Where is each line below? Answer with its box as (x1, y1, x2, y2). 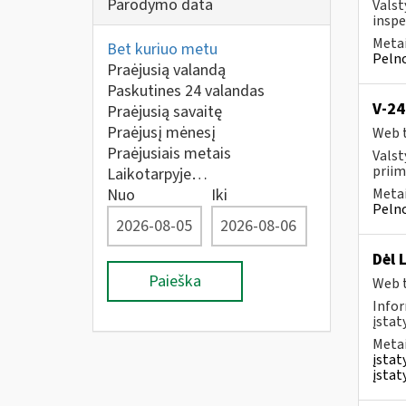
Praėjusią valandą (107, 59, 226, 82)
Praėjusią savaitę (107, 101, 222, 123)
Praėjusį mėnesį (107, 121, 216, 144)
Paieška (149, 270, 201, 293)
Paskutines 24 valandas (107, 80, 265, 102)
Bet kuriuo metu (107, 38, 217, 61)
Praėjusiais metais (107, 142, 231, 165)
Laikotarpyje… (107, 163, 208, 186)
